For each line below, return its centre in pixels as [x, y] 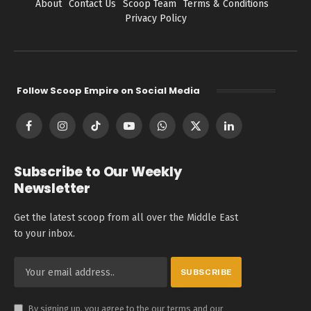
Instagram [84, 132]
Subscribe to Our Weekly [98, 172]
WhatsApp [184, 132]
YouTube [146, 132]
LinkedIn [247, 132]
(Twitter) [213, 146]
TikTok [109, 132]
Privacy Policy [155, 19]
